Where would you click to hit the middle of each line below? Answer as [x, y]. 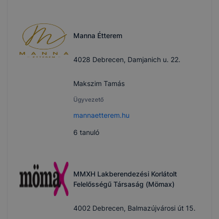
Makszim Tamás [99, 84]
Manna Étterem [98, 36]
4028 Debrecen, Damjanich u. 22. [127, 60]
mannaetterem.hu [101, 115]
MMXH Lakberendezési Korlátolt [125, 174]
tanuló [88, 132]
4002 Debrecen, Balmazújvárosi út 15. [134, 208]
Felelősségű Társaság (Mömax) [124, 184]
